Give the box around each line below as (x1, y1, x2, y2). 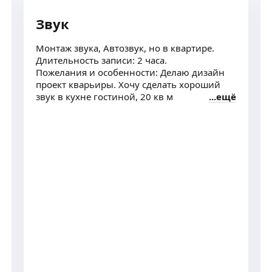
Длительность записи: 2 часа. (36, 54, 167, 66)
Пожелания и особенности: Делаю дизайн (36, 66, 225, 78)
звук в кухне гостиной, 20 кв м (140, 90, 173, 103)
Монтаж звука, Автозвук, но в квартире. (36, 42, 214, 54)
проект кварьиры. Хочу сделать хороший (36, 78, 220, 90)
